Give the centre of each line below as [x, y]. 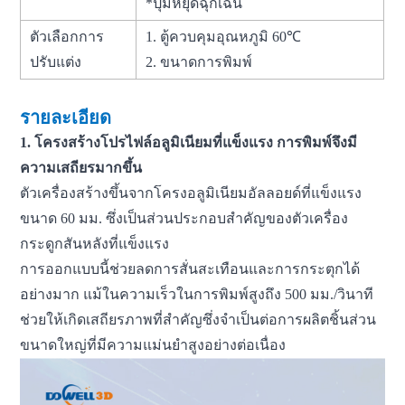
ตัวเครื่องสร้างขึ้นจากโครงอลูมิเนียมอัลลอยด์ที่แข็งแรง [191, 193]
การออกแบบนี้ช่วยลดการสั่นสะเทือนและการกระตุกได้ [190, 268]
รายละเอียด [68, 117]
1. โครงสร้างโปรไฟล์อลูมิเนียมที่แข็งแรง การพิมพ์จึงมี [189, 142]
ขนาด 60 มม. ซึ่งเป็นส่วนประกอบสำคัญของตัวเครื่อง [186, 218]
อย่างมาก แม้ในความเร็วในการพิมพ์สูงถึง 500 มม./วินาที [199, 294]
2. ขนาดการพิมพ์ [199, 61]
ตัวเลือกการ [67, 36]
